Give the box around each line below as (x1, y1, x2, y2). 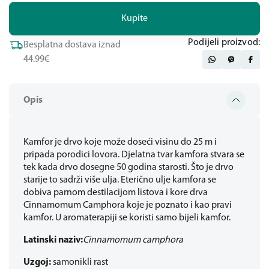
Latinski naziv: (23, 235, 83, 245)
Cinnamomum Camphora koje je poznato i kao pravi (23, 201, 232, 210)
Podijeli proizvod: (188, 38, 260, 47)
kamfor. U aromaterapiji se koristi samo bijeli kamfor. (23, 213, 231, 223)
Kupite (121, 13, 148, 23)
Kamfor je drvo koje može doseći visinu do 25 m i (23, 138, 217, 147)
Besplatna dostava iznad (23, 40, 121, 50)
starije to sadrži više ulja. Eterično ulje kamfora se (23, 175, 216, 185)
